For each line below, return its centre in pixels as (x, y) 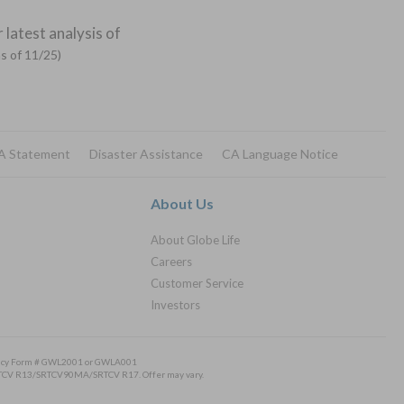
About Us (183, 203)
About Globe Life (196, 240)
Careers (172, 262)
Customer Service (197, 283)
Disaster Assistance (146, 154)
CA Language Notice (280, 154)
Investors (176, 305)
